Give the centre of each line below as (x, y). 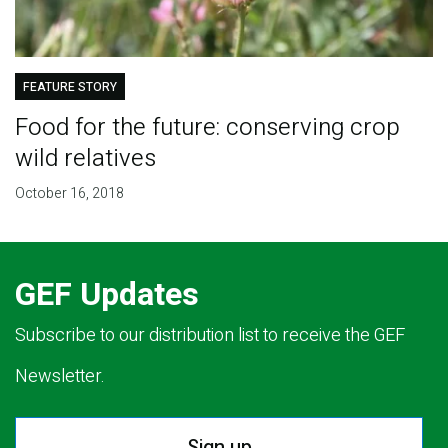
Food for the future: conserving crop (207, 127)
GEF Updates (107, 294)
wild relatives (85, 158)
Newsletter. (60, 376)
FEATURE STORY (69, 86)
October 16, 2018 (69, 193)
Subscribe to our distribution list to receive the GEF (210, 335)
